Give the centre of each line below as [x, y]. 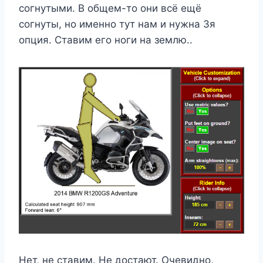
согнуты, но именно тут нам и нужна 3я [117, 24]
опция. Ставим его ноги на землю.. [106, 40]
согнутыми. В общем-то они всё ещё [110, 9]
